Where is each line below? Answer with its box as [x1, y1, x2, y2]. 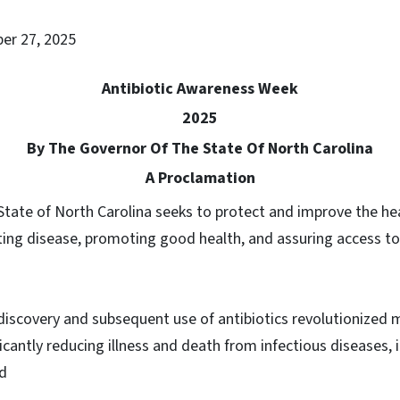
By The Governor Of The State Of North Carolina [27, 137, 373, 160]
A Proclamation [145, 166, 255, 189]
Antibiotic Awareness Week [102, 78, 298, 100]
